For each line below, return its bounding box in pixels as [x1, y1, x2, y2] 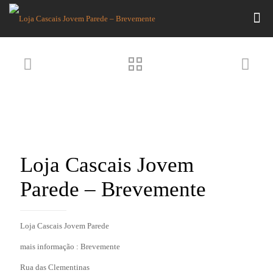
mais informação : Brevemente [20, 242, 120, 251]
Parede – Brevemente [20, 177, 206, 201]
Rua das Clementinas [20, 263, 90, 272]
